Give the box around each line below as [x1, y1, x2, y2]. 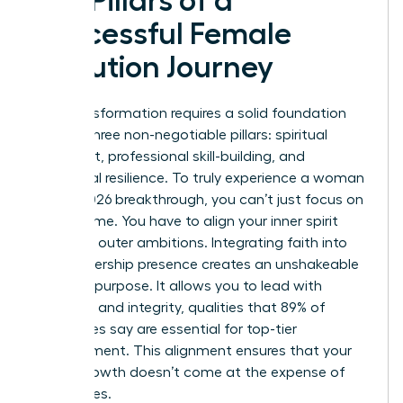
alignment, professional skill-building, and [33, 148, 305, 164]
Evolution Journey [33, 51, 273, 83]
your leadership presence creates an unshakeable [33, 256, 359, 272]
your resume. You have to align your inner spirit [33, 213, 338, 228]
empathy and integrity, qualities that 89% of [33, 300, 326, 315]
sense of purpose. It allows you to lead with [33, 278, 322, 293]
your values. [33, 386, 112, 401]
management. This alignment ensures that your [33, 343, 352, 358]
